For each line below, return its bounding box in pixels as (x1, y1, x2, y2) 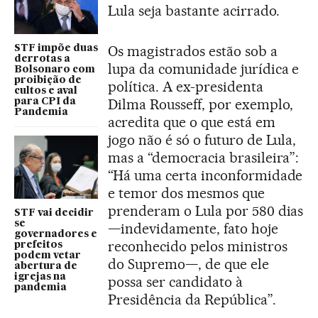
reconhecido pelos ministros (108, 238, 287, 255)
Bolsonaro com (14, 65, 95, 75)
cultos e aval (14, 86, 77, 96)
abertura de (14, 261, 77, 271)
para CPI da (14, 97, 76, 106)
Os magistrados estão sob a (108, 43, 278, 60)
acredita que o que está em (108, 114, 275, 131)
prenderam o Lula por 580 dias (108, 202, 304, 219)
